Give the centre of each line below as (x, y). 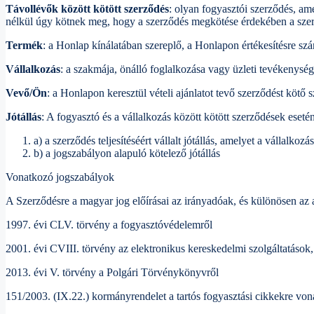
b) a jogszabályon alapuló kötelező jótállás (127, 153)
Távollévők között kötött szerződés (87, 9)
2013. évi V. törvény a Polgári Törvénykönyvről (112, 273)
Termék (24, 46)
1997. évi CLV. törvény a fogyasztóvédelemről (109, 225)
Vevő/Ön (26, 93)
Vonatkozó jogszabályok (60, 177)
